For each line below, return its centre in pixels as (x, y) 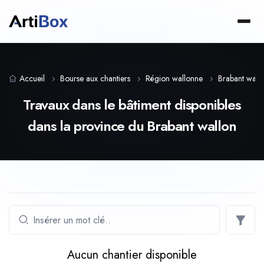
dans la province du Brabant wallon (132, 126)
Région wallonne (174, 78)
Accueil (32, 78)
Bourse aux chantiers (95, 78)
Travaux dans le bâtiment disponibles (132, 105)
